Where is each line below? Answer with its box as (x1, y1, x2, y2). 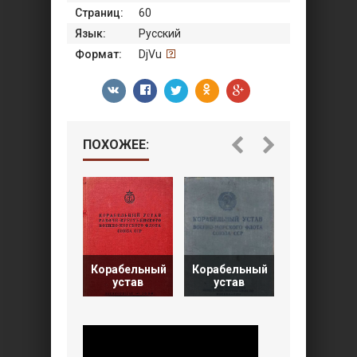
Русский (139, 27, 181, 41)
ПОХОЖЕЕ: (83, 137, 149, 153)
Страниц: (75, 6, 124, 20)
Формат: (75, 48, 122, 61)
